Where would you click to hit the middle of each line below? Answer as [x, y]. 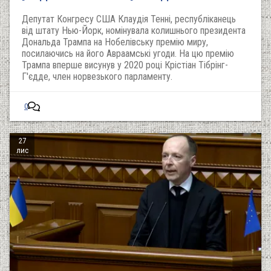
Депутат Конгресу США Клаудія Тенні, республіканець [129, 19]
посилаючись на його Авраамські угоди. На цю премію [128, 54]
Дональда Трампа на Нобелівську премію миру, [115, 42]
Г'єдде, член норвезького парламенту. [97, 77]
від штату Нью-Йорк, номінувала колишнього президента [134, 31]
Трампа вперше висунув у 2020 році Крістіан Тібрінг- [125, 65]
